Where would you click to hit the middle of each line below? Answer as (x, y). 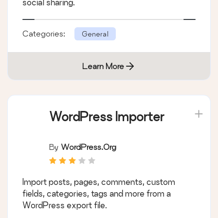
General (95, 34)
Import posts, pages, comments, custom (99, 182)
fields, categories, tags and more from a (97, 193)
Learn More (103, 66)
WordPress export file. (65, 205)
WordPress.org (89, 146)
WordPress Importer (107, 116)
